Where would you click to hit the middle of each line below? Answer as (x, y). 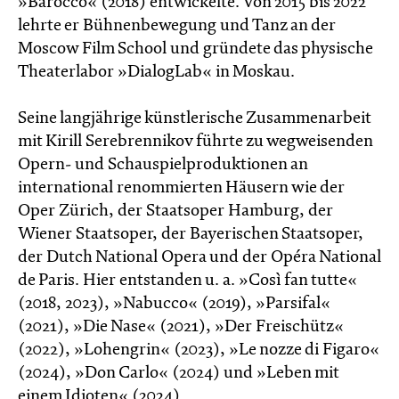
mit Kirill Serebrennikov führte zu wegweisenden (195, 142)
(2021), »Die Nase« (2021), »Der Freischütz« (181, 327)
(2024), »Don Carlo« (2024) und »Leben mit (178, 373)
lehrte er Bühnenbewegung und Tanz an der (177, 26)
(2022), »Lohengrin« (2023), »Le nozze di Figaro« (199, 350)
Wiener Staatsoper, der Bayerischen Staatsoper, (191, 234)
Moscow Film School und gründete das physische (195, 49)
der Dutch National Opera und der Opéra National (199, 257)
